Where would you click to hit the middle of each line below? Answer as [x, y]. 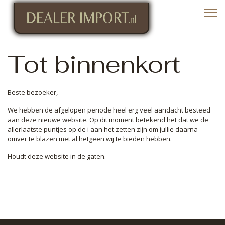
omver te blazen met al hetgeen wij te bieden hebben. [90, 139]
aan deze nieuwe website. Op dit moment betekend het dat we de [108, 120]
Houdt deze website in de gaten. [57, 156]
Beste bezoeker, [33, 92]
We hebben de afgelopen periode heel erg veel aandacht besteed [109, 110]
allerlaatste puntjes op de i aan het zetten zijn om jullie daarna [103, 129]
